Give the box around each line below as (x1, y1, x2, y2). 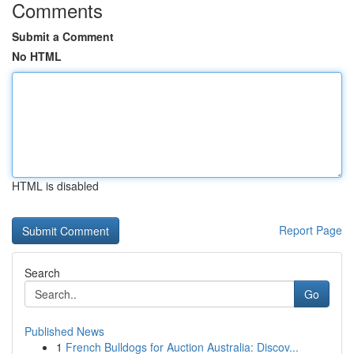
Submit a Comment (12, 28, 114, 44)
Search (24, 265, 60, 281)
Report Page (279, 222, 342, 238)
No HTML (12, 48, 62, 64)
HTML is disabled (12, 178, 99, 194)
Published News (24, 323, 104, 339)
